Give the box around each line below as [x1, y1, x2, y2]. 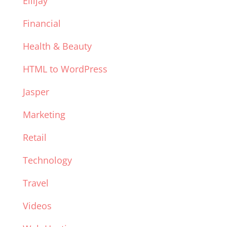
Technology [22, 154, 72, 167]
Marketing [22, 108, 65, 121]
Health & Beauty [22, 40, 92, 53]
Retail [22, 131, 47, 144]
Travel [22, 177, 49, 190]
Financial [22, 17, 61, 30]
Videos [22, 200, 52, 212]
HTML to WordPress [22, 63, 107, 75]
